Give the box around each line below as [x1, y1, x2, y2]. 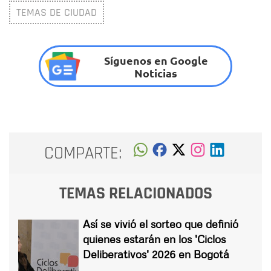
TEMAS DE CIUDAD [16, 5, 97, 20]
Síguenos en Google [103, 53, 208, 67]
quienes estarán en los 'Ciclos [83, 232, 226, 246]
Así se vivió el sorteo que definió [83, 217, 238, 231]
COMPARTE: [44, 142, 122, 165]
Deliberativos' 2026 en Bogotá [83, 247, 229, 261]
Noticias [134, 65, 178, 80]
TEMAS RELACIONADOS [59, 183, 212, 205]
